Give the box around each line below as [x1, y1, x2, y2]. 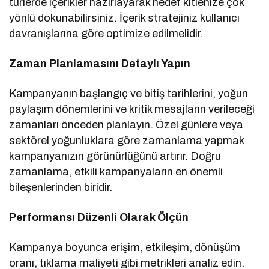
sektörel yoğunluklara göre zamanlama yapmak [9, 134, 244, 147]
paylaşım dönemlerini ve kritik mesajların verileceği [9, 103, 255, 116]
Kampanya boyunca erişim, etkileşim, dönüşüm [9, 241, 241, 254]
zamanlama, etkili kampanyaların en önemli [9, 166, 223, 178]
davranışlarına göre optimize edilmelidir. [9, 28, 204, 40]
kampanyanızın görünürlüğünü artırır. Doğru [9, 150, 222, 163]
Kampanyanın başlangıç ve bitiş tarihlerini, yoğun [9, 88, 249, 100]
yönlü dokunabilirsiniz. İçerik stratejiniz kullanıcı [9, 12, 240, 25]
